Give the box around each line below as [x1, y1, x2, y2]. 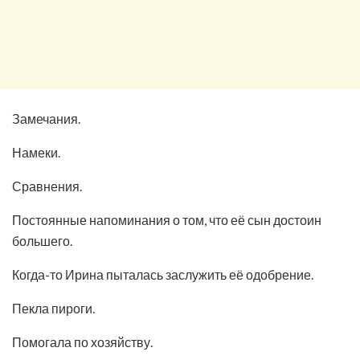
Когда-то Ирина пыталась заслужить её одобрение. [12, 266, 313, 282]
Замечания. [12, 110, 80, 126]
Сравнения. [12, 178, 82, 194]
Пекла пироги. [12, 300, 95, 316]
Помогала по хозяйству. [12, 333, 153, 350]
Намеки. [12, 144, 60, 160]
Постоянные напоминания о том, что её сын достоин [12, 211, 321, 227]
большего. [12, 232, 72, 248]
